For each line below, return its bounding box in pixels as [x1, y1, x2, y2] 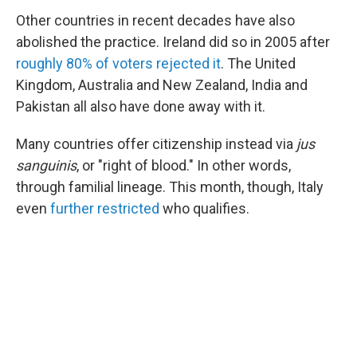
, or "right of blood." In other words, [76, 157, 291, 174]
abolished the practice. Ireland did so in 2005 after [16, 33, 330, 50]
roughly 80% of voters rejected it [16, 55, 221, 72]
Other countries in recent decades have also [16, 12, 295, 29]
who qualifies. [159, 200, 249, 217]
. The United [221, 55, 296, 72]
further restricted [50, 200, 159, 217]
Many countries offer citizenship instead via [16, 135, 296, 152]
